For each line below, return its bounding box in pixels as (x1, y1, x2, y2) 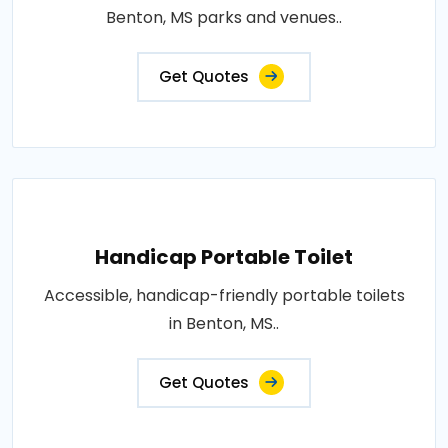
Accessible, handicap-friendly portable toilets (43, 284, 405, 307)
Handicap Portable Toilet (95, 243, 353, 271)
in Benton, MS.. (169, 312, 279, 335)
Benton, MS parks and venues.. (106, 6, 342, 29)
